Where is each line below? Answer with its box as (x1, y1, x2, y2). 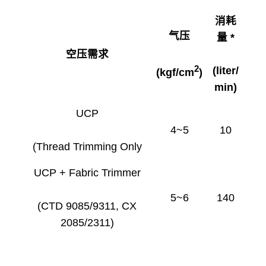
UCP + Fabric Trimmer (33, 167, 141, 179)
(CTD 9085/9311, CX (37, 200, 137, 213)
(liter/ (212, 65, 239, 77)
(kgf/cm (156, 66, 194, 78)
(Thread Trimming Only (32, 141, 142, 153)
